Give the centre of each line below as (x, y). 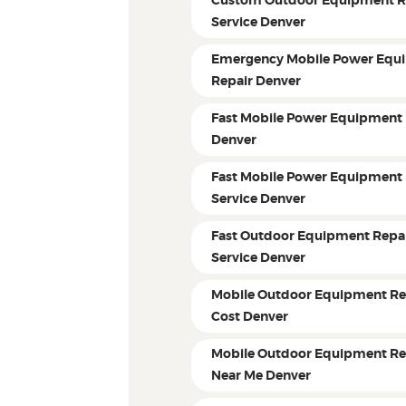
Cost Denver (250, 318)
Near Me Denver (261, 377)
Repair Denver (256, 82)
